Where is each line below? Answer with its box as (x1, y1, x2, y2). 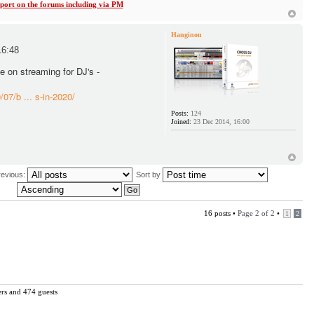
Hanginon (171, 30, 203, 39)
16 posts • (203, 209, 238, 218)
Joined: (171, 117, 192, 125)
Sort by (135, 170, 163, 179)
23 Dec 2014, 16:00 (191, 117, 250, 125)
